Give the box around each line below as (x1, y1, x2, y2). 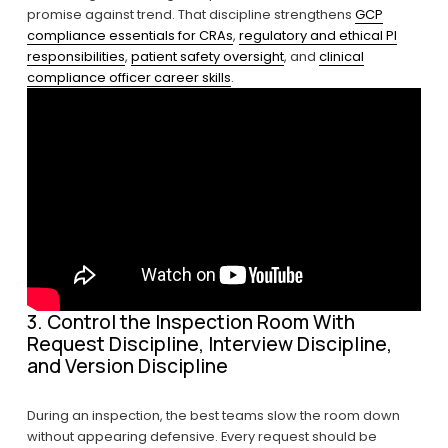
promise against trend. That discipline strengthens (26, 5, 355, 25)
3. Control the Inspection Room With (26, 307, 355, 335)
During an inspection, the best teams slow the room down (26, 405, 400, 425)
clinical (318, 47, 364, 67)
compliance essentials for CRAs (26, 26, 233, 46)
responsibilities (26, 47, 125, 67)
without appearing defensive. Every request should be (26, 426, 377, 446)
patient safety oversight (130, 47, 284, 67)
